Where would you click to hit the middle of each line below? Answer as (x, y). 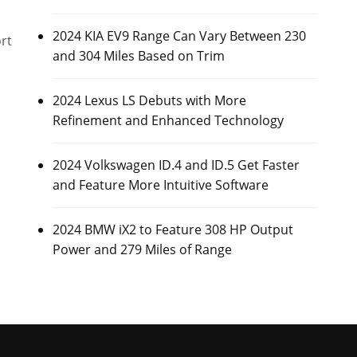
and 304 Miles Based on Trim (138, 56)
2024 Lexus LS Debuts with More (149, 100)
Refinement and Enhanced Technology (168, 120)
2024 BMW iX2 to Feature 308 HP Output (173, 229)
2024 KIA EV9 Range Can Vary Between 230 (179, 36)
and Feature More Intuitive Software (160, 185)
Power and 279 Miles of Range (142, 249)
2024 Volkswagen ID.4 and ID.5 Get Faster (176, 165)
